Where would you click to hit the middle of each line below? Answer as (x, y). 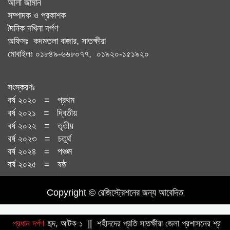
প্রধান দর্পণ (28, 223)
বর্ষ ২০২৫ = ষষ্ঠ (37, 164)
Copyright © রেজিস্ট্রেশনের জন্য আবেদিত (115, 192)
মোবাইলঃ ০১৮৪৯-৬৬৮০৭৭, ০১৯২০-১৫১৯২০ (78, 54)
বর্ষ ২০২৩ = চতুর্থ (40, 138)
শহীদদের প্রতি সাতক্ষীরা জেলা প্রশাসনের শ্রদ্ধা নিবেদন (151, 223)
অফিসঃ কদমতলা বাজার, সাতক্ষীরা (57, 41)
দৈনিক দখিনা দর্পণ (33, 28)
